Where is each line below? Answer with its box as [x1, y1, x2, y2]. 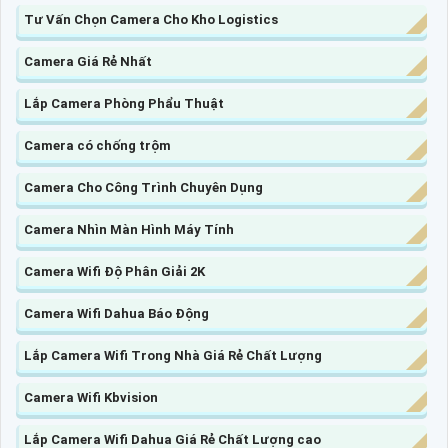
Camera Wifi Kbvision [24, 389, 158, 405]
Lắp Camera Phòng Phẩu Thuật [24, 95, 224, 111]
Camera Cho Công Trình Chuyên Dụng [24, 179, 263, 195]
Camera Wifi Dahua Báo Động [24, 305, 209, 321]
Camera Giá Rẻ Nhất [24, 53, 152, 69]
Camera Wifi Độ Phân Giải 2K [24, 263, 205, 279]
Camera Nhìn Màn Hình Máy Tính [24, 221, 234, 237]
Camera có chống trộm [24, 137, 171, 153]
